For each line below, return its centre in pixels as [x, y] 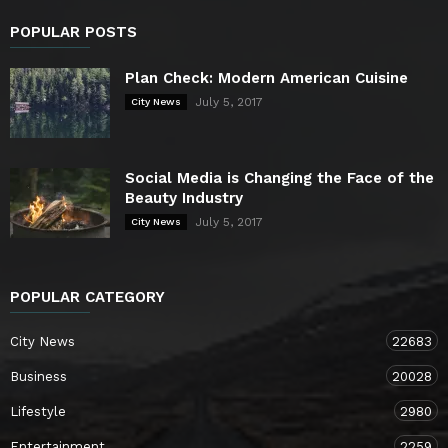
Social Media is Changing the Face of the [279, 177]
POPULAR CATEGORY [87, 296]
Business [38, 376]
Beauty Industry [184, 197]
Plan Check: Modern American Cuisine [266, 77]
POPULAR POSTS [73, 31]
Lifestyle [38, 411]
